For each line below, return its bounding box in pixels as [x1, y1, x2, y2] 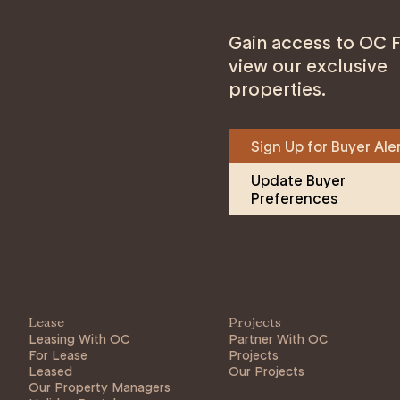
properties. [229, 78, 326, 101]
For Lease [29, 347, 87, 363]
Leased [29, 363, 72, 379]
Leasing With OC [29, 331, 129, 347]
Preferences [251, 189, 337, 207]
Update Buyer [251, 171, 349, 189]
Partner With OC [229, 331, 328, 347]
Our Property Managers [29, 379, 171, 396]
